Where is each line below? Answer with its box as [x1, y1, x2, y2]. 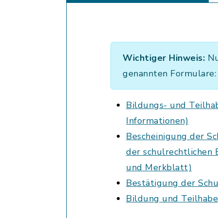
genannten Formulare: [123, 68, 216, 79]
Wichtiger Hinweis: [123, 52, 205, 64]
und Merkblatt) [126, 162, 192, 173]
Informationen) [126, 115, 188, 127]
